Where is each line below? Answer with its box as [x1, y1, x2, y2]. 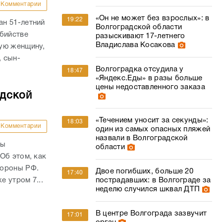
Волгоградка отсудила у [95, 66, 184, 73]
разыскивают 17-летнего [95, 33, 185, 40]
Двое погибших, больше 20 [95, 168, 194, 175]
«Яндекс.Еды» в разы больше [95, 75, 203, 82]
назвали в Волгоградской [95, 135, 188, 142]
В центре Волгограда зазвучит [95, 210, 207, 217]
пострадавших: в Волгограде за [95, 177, 211, 184]
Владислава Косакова [95, 42, 175, 49]
